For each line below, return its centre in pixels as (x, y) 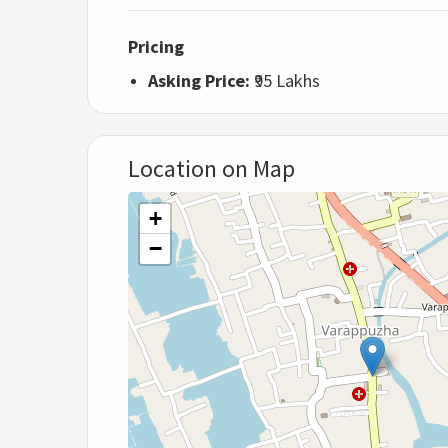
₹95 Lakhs (285, 80)
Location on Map (211, 168)
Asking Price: (199, 80)
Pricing (156, 46)
